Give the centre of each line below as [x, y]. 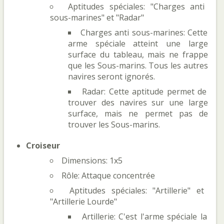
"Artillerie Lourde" [83, 201]
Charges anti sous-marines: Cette [144, 32]
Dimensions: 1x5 [92, 160]
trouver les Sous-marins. [114, 124]
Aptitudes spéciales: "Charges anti [136, 6]
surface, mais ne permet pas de [138, 113]
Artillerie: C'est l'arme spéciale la [144, 216]
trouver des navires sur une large [138, 102]
